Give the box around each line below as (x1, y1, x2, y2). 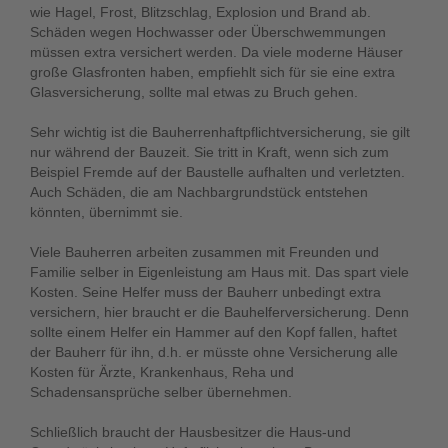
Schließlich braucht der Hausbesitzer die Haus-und (30, 424, 351, 440)
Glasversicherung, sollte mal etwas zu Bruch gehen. (30, 84, 358, 100)
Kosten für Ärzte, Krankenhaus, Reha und (30, 364, 294, 380)
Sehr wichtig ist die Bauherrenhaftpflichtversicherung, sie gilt (30, 124, 410, 140)
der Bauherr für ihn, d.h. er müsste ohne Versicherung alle (30, 344, 398, 360)
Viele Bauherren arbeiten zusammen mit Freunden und (30, 244, 379, 260)
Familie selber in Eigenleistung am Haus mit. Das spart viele (30, 264, 409, 280)
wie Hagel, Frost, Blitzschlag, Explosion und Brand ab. (30, 4, 371, 20)
